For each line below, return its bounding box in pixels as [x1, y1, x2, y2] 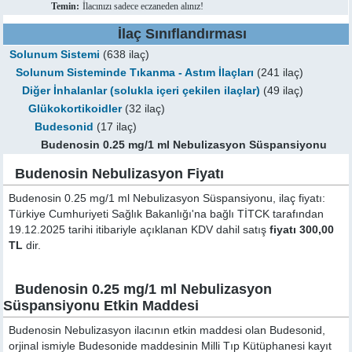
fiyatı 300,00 [269, 224, 335, 236]
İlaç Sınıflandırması [117, 26, 247, 42]
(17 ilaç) [93, 121, 137, 133]
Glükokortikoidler [28, 103, 123, 115]
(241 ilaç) [254, 67, 304, 79]
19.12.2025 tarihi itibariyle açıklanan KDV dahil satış [9, 224, 270, 236]
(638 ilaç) [100, 49, 150, 60]
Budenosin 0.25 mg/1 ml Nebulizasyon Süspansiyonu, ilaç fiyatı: [9, 192, 326, 204]
